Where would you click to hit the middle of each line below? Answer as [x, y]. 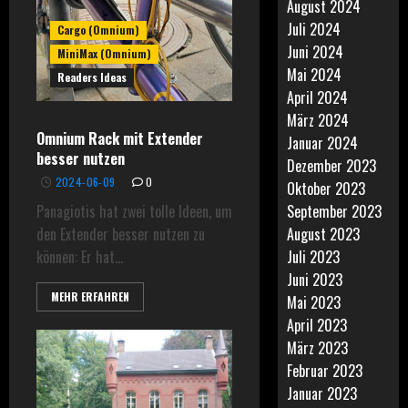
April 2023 [317, 325]
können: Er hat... [80, 257]
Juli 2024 [314, 29]
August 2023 [324, 234]
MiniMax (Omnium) [104, 53]
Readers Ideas [92, 77]
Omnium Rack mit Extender [120, 138]
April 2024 [318, 97]
